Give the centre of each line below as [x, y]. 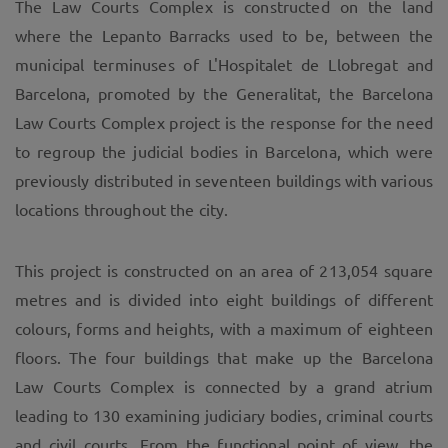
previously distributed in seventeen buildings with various [224, 180]
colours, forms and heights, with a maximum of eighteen [224, 328]
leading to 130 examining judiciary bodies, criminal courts [224, 415]
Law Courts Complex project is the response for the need [224, 122]
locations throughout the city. [122, 209]
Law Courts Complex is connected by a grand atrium [224, 386]
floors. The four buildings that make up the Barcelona [224, 357]
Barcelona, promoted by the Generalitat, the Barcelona [224, 93]
